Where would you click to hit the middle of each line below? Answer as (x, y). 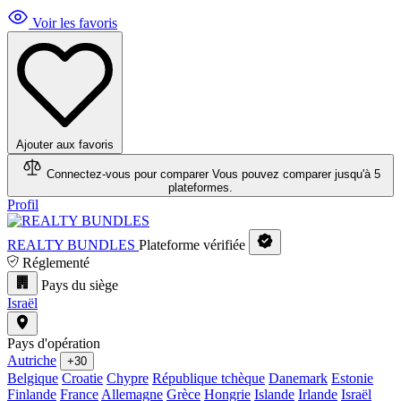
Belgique (33, 378)
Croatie (82, 378)
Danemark (298, 378)
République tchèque (209, 378)
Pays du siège (80, 285)
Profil (23, 205)
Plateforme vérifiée (194, 245)
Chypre (128, 378)
